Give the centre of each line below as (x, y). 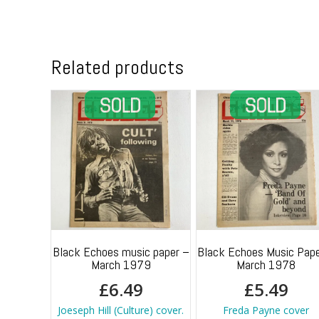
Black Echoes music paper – (121, 251)
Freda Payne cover (266, 310)
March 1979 (121, 264)
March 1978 (266, 264)
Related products (117, 68)
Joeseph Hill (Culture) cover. (121, 310)
